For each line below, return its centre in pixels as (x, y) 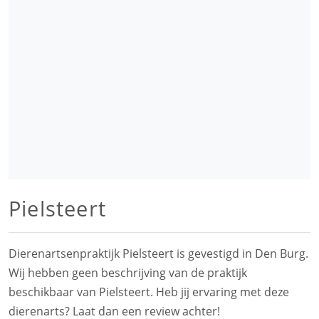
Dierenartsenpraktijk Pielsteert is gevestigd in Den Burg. (158, 253)
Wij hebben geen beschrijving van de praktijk (128, 273)
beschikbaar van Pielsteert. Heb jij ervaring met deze (149, 292)
